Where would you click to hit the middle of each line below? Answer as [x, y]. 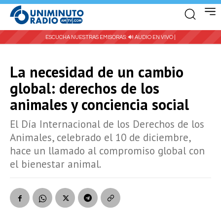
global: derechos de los [85, 88]
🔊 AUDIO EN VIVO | [152, 37]
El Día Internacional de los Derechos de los [107, 124]
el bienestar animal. [55, 164]
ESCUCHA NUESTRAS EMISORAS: [87, 37]
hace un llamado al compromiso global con [107, 150]
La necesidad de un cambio [97, 72]
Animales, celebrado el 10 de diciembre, [100, 137]
